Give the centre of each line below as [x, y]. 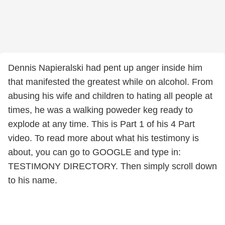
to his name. [33, 180]
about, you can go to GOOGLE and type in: [94, 152]
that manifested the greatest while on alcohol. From [110, 82]
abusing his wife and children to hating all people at [110, 96]
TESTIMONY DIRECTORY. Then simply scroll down [113, 166]
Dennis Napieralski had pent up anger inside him [105, 68]
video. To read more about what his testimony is [103, 138]
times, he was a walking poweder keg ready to [100, 110]
